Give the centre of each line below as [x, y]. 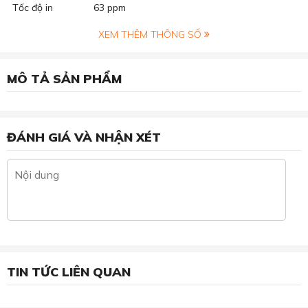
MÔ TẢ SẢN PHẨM [64, 79]
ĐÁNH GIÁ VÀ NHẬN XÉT [84, 137]
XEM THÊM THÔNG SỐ [151, 35]
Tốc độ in [33, 8]
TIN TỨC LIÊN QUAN [69, 272]
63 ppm [110, 8]
